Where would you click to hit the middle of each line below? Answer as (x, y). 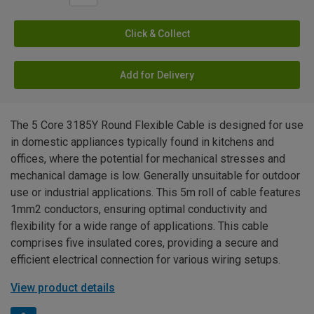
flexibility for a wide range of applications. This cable (139, 226)
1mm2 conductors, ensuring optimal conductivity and (139, 210)
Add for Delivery (157, 75)
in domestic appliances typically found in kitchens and (142, 142)
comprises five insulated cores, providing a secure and (144, 243)
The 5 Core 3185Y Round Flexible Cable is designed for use (157, 125)
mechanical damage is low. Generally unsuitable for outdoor (155, 176)
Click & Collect (157, 34)
